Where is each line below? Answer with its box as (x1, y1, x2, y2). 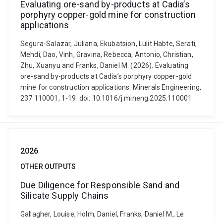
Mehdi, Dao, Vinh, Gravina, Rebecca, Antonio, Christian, (20, 51, 193, 58)
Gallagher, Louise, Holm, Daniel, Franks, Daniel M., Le (20, 210, 184, 218)
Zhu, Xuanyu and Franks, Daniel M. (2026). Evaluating (20, 61, 189, 69)
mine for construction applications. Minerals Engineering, (20, 83, 202, 91)
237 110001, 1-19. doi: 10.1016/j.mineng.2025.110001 (20, 94, 192, 102)
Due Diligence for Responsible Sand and (20, 180, 180, 190)
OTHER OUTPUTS (20, 163, 76, 170)
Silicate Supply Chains (20, 190, 109, 201)
